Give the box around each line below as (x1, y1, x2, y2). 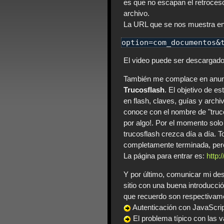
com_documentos (153, 38, 216, 47)
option (121, 38, 148, 47)
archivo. (123, 9, 149, 18)
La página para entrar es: (123, 151, 206, 160)
